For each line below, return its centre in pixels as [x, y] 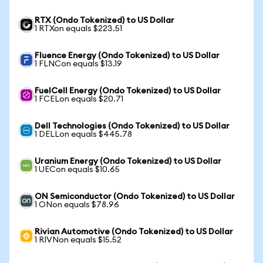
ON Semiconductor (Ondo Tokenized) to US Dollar [135, 197]
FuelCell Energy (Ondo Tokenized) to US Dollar [128, 91]
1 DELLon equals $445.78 [83, 134]
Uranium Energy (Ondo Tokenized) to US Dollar [128, 161]
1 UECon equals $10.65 [77, 170]
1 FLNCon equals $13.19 [78, 64]
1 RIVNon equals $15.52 [78, 240]
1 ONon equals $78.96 [77, 205]
